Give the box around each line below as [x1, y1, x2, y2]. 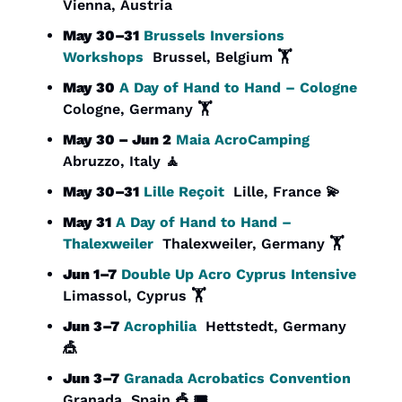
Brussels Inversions [144, 26, 284, 44]
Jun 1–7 [63, 265, 117, 283]
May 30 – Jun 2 [63, 130, 171, 148]
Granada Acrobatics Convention [124, 369, 351, 387]
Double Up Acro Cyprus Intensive [121, 265, 356, 283]
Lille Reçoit [144, 182, 224, 200]
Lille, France [224, 182, 326, 200]
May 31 [63, 213, 111, 231]
